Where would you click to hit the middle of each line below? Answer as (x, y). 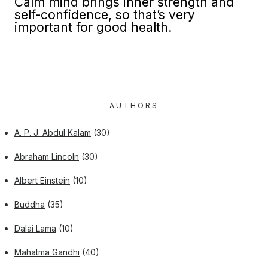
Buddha (30, 204)
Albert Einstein (42, 180)
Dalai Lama (35, 228)
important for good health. (93, 27)
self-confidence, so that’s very (105, 15)
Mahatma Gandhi (47, 252)
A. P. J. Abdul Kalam (53, 133)
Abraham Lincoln (47, 156)
